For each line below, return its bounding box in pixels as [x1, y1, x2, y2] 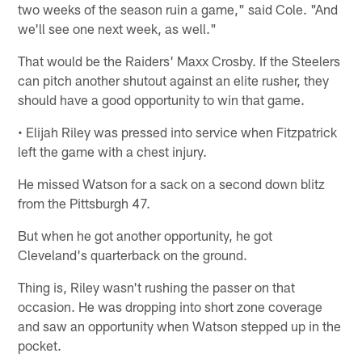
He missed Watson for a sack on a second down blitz [18, 175, 326, 192]
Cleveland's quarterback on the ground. [18, 246, 248, 263]
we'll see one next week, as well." [18, 19, 217, 36]
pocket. [18, 336, 62, 353]
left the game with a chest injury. [18, 142, 208, 159]
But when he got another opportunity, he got [18, 226, 273, 243]
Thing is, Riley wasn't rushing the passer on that [18, 278, 296, 295]
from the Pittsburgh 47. [18, 194, 151, 211]
